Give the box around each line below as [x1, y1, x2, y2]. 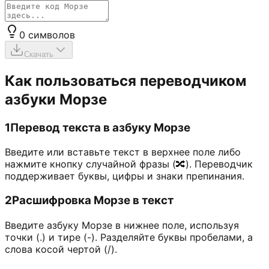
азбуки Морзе [5, 90, 107, 108]
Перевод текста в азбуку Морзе [10, 120, 190, 134]
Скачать [24, 49, 53, 59]
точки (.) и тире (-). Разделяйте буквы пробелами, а [5, 231, 253, 243]
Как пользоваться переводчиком [5, 71, 246, 89]
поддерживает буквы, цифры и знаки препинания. [5, 170, 244, 183]
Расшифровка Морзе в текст [12, 193, 174, 208]
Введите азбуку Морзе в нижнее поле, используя [5, 219, 239, 231]
